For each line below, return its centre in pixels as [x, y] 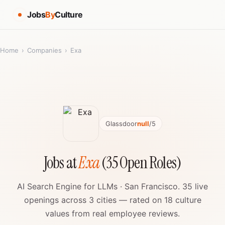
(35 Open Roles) [141, 163]
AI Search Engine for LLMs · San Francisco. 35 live [113, 186]
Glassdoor [121, 124]
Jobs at [61, 163]
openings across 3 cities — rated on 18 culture [113, 200]
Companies [44, 50]
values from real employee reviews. [113, 213]
